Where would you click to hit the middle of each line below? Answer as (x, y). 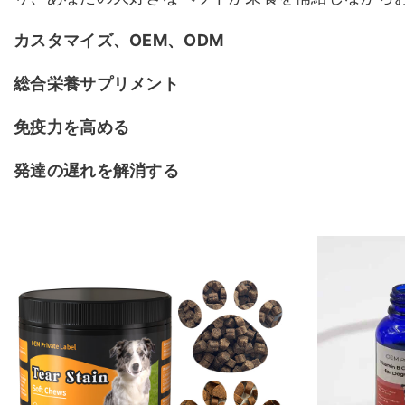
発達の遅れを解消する (96, 170)
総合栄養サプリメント (96, 84)
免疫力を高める (72, 127)
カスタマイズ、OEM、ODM (119, 40)
